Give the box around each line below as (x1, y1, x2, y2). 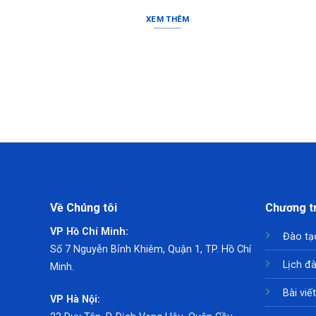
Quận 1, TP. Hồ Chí (167, 243, 251, 256)
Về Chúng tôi (49, 201, 117, 215)
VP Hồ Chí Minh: (49, 226, 128, 238)
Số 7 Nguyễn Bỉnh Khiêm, (49, 243, 168, 256)
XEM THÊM (146, 13, 190, 24)
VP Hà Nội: (49, 293, 103, 306)
